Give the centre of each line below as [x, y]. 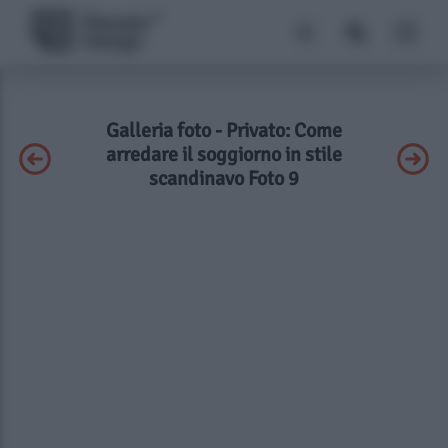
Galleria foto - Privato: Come [224, 130]
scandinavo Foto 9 [224, 178]
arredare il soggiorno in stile [224, 154]
